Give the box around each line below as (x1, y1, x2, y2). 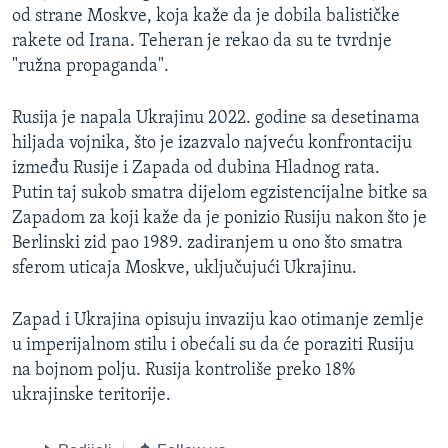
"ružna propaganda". (12, 57, 169, 77)
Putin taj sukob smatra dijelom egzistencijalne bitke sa (12, 184, 428, 204)
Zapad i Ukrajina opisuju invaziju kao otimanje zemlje (12, 311, 424, 331)
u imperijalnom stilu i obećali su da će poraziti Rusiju (12, 336, 414, 356)
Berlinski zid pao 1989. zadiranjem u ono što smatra (12, 234, 403, 254)
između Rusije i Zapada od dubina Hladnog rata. (12, 159, 380, 179)
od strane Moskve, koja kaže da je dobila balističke (12, 7, 400, 27)
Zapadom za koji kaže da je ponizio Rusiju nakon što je (12, 209, 427, 229)
